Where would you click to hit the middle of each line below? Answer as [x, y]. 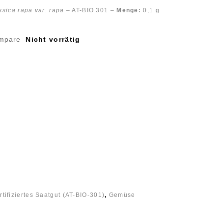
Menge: [129, 10]
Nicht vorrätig [53, 39]
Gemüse [122, 195]
